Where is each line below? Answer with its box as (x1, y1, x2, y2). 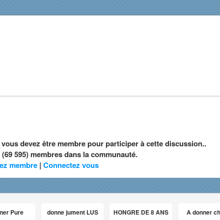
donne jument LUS (47, 208, 98, 217)
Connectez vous (43, 160, 99, 170)
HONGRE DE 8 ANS (113, 208, 169, 217)
